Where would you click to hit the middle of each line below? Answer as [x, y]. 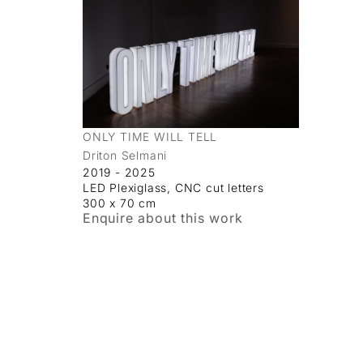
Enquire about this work [163, 218]
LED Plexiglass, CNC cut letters [173, 187]
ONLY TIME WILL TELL [150, 136]
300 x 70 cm [120, 203]
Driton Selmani [125, 155]
